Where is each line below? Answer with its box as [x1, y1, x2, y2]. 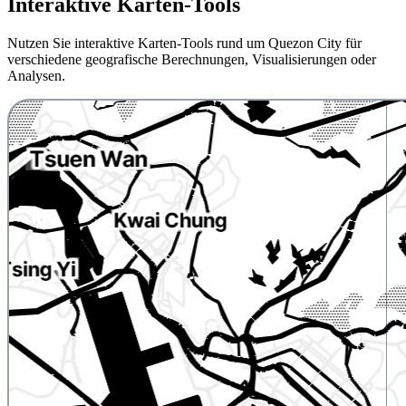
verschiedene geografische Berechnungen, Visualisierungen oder [7, 52, 376, 68]
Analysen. [7, 68, 65, 84]
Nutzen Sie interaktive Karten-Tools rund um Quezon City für [7, 35, 362, 52]
